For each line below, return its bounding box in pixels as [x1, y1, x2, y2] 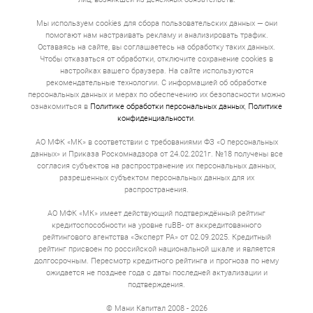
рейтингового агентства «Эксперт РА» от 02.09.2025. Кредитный [42, 232, 271, 242]
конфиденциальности [117, 113, 194, 123]
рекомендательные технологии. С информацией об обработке [46, 78, 267, 87]
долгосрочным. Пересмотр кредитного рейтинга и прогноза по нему [34, 256, 279, 265]
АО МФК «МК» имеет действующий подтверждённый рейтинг [48, 208, 265, 218]
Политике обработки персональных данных [90, 101, 245, 111]
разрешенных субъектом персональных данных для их [59, 173, 254, 182]
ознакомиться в [31, 101, 90, 111]
